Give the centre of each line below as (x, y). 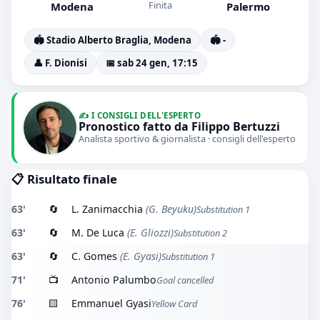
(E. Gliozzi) (149, 232)
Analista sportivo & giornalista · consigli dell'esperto (187, 139)
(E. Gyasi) (139, 256)
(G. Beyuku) (170, 209)
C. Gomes (94, 256)
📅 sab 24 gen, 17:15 (152, 62)
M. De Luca (98, 232)
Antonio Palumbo (114, 279)
